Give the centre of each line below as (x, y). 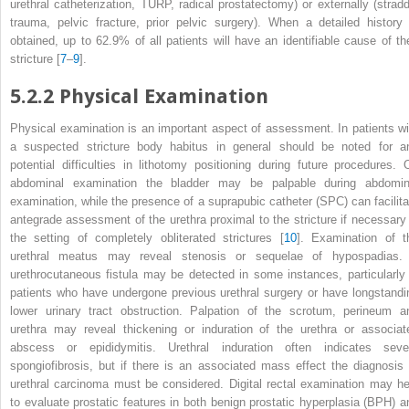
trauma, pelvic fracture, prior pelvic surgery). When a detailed (189, 23)
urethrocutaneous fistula (77, 274)
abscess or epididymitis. (89, 347)
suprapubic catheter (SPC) (279, 201)
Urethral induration (227, 347)
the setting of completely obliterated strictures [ (147, 237)
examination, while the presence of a (109, 201)
